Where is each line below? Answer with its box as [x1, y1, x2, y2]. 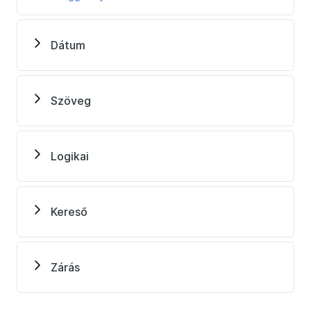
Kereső [51, 205, 87, 219]
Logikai [51, 149, 89, 163]
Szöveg [51, 94, 91, 108]
